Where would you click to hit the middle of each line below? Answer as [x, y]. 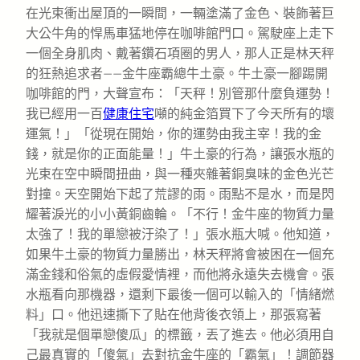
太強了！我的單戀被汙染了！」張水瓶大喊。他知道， [180, 234]
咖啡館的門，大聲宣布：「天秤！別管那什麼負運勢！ [180, 93]
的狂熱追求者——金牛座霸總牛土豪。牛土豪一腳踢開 [177, 73]
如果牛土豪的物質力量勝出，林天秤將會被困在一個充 [180, 254]
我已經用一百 [64, 113]
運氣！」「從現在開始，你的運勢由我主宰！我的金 [174, 133]
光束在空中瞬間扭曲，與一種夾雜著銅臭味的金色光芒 [180, 174]
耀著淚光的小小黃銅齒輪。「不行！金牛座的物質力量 [180, 214]
